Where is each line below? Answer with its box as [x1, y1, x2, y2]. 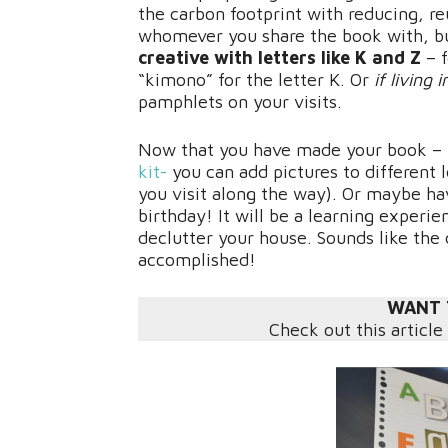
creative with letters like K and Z [138, 47, 426, 68]
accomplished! [138, 249, 256, 270]
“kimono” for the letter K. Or [138, 69, 374, 90]
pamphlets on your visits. [138, 91, 342, 112]
